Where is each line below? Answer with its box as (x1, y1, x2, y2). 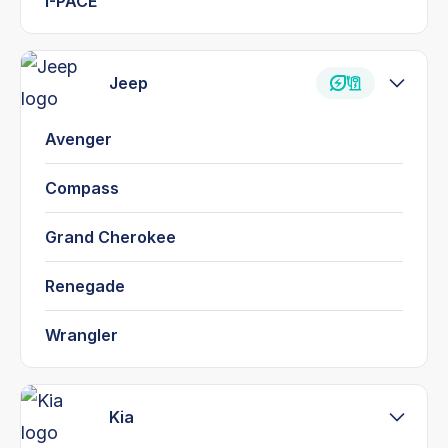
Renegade (45, 275, 125, 296)
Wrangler (45, 324, 118, 345)
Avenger (45, 128, 112, 149)
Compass (45, 177, 119, 198)
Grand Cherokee (45, 226, 176, 247)
